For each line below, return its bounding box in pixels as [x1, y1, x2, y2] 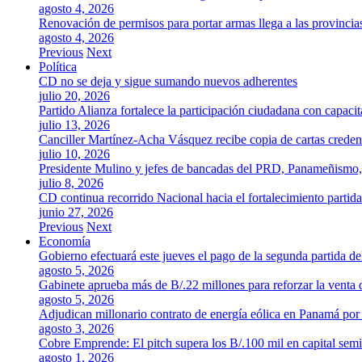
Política [39, 60, 77, 74]
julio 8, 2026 [39, 176, 103, 190]
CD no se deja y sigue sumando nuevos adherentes [39, 74, 297, 88]
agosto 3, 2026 [39, 322, 114, 335]
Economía [39, 234, 90, 248]
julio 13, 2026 [39, 118, 110, 132]
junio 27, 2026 [39, 205, 113, 219]
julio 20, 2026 [39, 89, 110, 103]
